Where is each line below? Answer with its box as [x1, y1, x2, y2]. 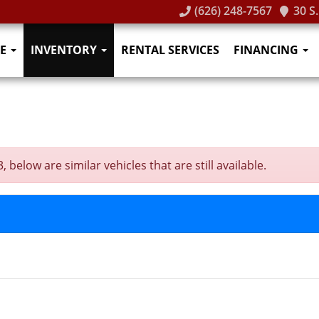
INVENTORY [31, 41, 100, 58]
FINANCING [234, 41, 301, 58]
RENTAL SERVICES [121, 41, 219, 58]
